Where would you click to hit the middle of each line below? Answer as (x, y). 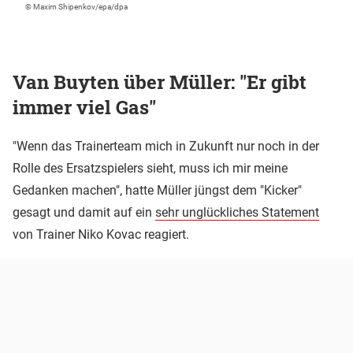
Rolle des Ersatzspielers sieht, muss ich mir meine (150, 169)
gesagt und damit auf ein (84, 213)
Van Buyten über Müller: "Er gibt (160, 82)
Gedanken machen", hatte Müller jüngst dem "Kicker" (157, 191)
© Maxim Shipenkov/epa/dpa (76, 7)
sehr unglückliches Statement (237, 213)
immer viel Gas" (84, 108)
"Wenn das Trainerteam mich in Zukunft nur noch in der (166, 147)
